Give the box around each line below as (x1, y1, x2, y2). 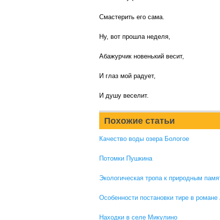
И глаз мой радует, (99, 72, 156, 80)
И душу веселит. (99, 92, 149, 99)
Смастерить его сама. (99, 13, 165, 21)
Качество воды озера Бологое (99, 135, 189, 142)
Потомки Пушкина (99, 155, 152, 162)
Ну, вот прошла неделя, (99, 33, 170, 40)
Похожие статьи (104, 116, 175, 126)
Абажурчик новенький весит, (99, 53, 184, 60)
